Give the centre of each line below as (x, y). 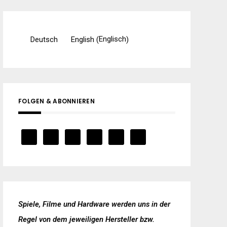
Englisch (112, 39)
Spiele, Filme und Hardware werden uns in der (94, 204)
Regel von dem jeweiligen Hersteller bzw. (86, 219)
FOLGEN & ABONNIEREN (56, 101)
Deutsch (44, 39)
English (83, 39)
